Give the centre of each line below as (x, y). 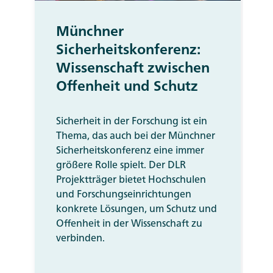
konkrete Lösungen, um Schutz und (136, 208)
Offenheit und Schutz (127, 85)
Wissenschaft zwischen (133, 67)
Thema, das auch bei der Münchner (136, 135)
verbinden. (80, 237)
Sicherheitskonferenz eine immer (130, 150)
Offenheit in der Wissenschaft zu (129, 223)
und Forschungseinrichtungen (124, 193)
